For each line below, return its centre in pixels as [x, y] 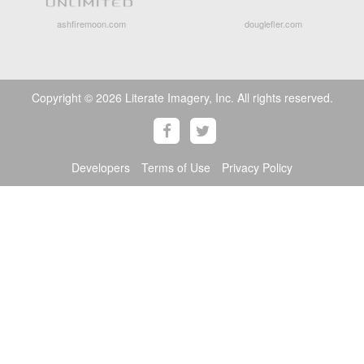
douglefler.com [273, 23]
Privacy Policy [257, 168]
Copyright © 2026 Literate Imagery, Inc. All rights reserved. [182, 97]
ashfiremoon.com [91, 23]
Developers [101, 168]
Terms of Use [176, 168]
